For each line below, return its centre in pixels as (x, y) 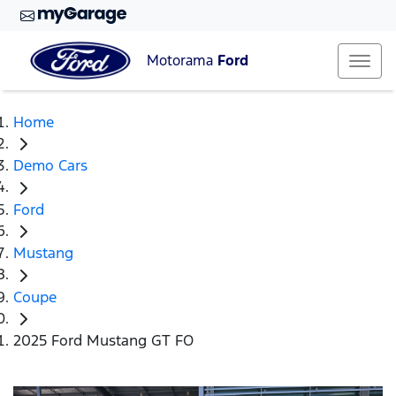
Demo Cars (50, 166)
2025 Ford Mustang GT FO (103, 341)
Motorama (182, 61)
